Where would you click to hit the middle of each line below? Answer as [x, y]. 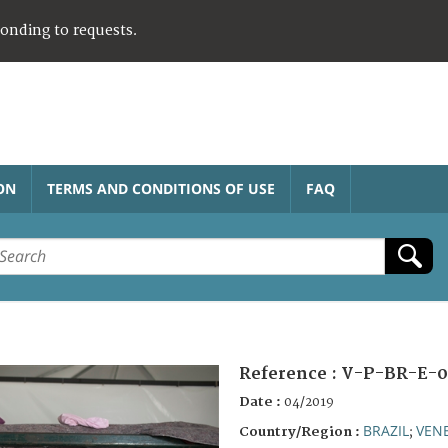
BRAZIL [386, 430]
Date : [261, 401]
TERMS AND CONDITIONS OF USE [161, 188]
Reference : [290, 373]
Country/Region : [301, 431]
